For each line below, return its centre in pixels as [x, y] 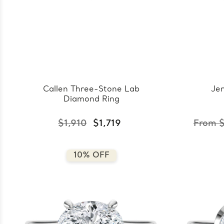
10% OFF [91, 155]
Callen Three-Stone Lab [91, 89]
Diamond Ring [91, 99]
